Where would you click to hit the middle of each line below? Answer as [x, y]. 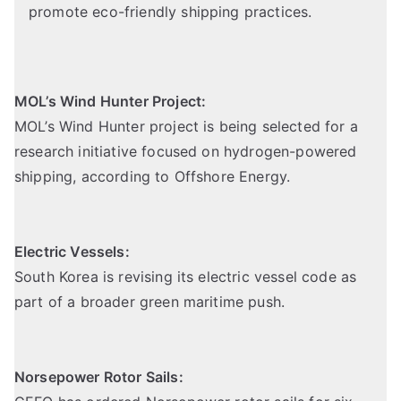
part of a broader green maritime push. [152, 302]
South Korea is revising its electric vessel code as [186, 277]
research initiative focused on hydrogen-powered [186, 152]
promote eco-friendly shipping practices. [173, 12]
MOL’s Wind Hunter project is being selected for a [186, 127]
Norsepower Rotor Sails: [99, 377]
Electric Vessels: [72, 252]
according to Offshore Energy [184, 177]
